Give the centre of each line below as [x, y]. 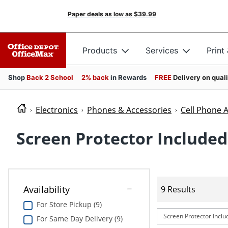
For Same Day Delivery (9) [79, 219]
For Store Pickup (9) [69, 205]
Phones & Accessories [129, 110]
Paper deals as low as [100, 14]
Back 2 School [50, 77]
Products [100, 50]
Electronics [57, 110]
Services [162, 50]
